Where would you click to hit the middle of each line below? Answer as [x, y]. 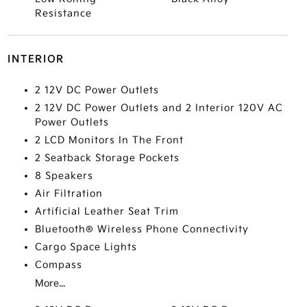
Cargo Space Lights [86, 247]
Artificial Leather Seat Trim [107, 211]
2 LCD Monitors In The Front [109, 140]
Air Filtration [69, 194]
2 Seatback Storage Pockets [107, 158]
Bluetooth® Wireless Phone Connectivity [142, 229]
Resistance [63, 13]
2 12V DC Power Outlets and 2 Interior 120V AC [159, 108]
